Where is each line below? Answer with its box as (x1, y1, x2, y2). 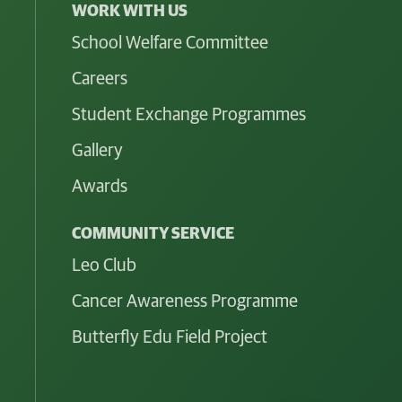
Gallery (71, 141, 123, 160)
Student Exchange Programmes (71, 105, 306, 124)
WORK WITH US (71, 3, 188, 20)
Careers (71, 69, 127, 88)
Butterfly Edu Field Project (71, 328, 267, 346)
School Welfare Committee (71, 33, 268, 52)
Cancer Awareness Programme (71, 292, 298, 310)
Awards (71, 177, 127, 196)
